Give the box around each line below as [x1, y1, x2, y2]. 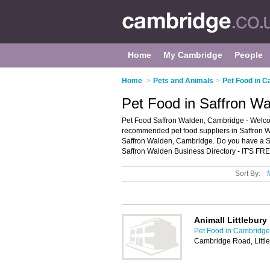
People [234, 50, 263, 60]
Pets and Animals [153, 77, 213, 85]
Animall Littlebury [194, 215, 267, 225]
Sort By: [235, 169, 260, 178]
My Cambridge [163, 50, 222, 60]
